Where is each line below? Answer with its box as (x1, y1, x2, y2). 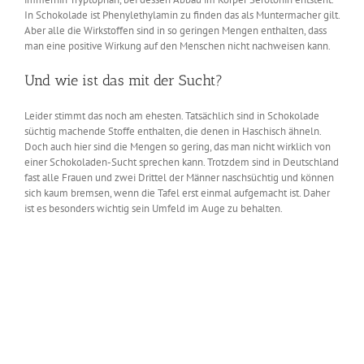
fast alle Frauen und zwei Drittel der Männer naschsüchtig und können (24, 170, 334, 184)
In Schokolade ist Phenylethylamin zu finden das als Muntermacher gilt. (24, 7, 340, 22)
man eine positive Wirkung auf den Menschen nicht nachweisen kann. (24, 38, 331, 53)
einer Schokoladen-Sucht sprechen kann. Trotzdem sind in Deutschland (24, 154, 339, 169)
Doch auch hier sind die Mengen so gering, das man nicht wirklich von (24, 139, 331, 154)
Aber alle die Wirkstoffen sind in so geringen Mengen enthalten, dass (24, 23, 327, 37)
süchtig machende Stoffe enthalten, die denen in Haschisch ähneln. (24, 123, 323, 138)
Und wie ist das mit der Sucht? (24, 71, 223, 89)
